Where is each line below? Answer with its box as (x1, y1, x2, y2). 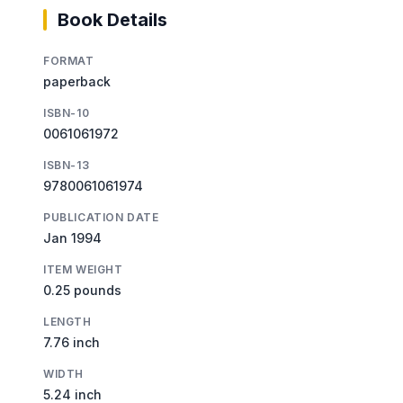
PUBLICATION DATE (43, 210, 159, 224)
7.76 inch (43, 334, 100, 350)
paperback (43, 73, 111, 89)
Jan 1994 (43, 229, 102, 246)
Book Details (58, 8, 167, 31)
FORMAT (43, 53, 94, 67)
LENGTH (43, 314, 92, 328)
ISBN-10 (43, 105, 90, 120)
